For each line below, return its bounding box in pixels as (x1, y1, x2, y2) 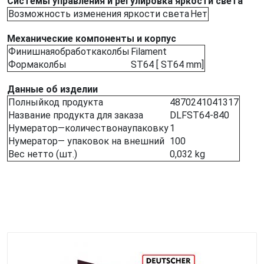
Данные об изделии (7, 84, 98, 95)
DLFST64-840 (170, 110, 229, 121)
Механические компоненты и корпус (7, 33, 176, 44)
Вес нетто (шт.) (8, 148, 77, 160)
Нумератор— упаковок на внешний (8, 136, 164, 147)
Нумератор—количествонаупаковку (8, 123, 169, 134)
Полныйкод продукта (8, 97, 103, 108)
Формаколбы (8, 59, 67, 70)
